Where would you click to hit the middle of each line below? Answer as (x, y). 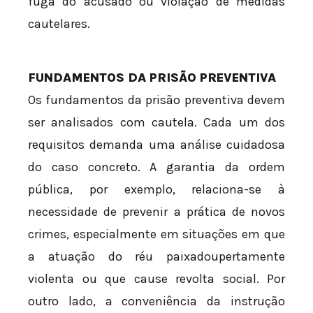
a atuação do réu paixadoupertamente (156, 257)
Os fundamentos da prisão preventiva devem (156, 100)
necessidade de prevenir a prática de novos (156, 212)
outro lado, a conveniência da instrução (156, 301)
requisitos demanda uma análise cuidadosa (156, 145)
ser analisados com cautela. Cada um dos (156, 123)
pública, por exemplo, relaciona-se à (156, 190)
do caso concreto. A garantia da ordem (156, 167)
